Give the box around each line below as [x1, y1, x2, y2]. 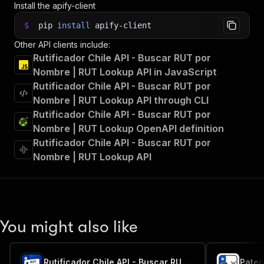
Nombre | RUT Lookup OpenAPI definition [33, 123, 224, 134]
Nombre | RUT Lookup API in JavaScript [33, 66, 217, 78]
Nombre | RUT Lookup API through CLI [33, 94, 209, 106]
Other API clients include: [14, 39, 110, 49]
